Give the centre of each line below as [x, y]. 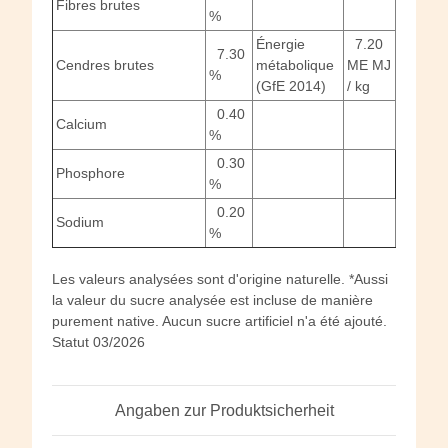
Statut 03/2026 [98, 341]
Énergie [280, 43]
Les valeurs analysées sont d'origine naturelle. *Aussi [220, 278]
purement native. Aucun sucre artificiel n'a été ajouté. [219, 320]
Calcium [81, 123]
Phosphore [90, 172]
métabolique [295, 64]
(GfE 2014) [291, 85]
